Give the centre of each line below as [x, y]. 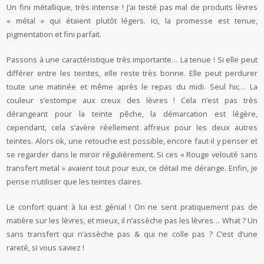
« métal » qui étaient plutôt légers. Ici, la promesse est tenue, [132, 20]
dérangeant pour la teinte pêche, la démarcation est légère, [132, 113]
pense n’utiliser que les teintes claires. [75, 181]
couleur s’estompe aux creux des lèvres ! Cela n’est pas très [132, 100]
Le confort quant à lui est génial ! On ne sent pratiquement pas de [132, 207]
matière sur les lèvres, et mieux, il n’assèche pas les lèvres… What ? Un [132, 220]
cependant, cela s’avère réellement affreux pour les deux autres [132, 127]
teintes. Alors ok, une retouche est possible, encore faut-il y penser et [132, 141]
